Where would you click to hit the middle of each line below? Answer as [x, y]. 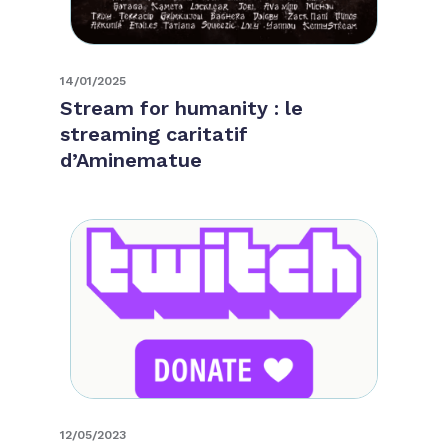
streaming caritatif [154, 133]
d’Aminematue [131, 159]
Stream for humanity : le [181, 107]
